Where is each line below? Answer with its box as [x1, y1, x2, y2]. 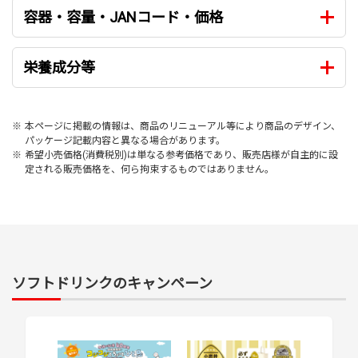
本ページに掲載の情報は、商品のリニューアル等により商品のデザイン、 [25, 120, 340, 132]
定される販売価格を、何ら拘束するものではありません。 [25, 163, 274, 175]
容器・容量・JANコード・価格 [23, 8, 223, 26]
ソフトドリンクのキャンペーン [12, 274, 213, 292]
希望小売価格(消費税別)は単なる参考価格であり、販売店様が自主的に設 [25, 149, 338, 161]
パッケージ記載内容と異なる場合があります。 [25, 134, 225, 146]
